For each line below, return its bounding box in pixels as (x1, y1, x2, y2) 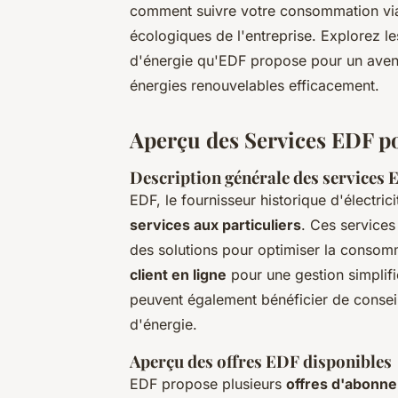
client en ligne (130, 266, 227, 284)
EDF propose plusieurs (130, 375, 286, 394)
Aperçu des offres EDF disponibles (130, 350, 392, 373)
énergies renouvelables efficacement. (130, 76, 379, 95)
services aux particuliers (130, 216, 301, 235)
